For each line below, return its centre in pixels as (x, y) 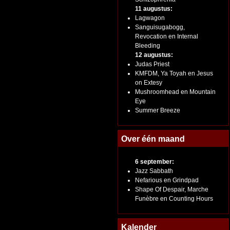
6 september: (155, 162)
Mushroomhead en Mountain (175, 92)
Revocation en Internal (167, 36)
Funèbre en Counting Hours (174, 199)
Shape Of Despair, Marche (172, 189)
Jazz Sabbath (154, 171)
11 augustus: (154, 9)
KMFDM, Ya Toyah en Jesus (174, 73)
